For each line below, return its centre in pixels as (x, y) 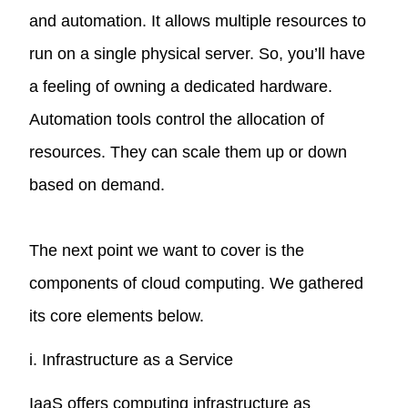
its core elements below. (117, 316)
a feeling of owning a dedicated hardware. (181, 86)
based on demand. (97, 184)
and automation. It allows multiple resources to (198, 20)
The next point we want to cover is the (167, 250)
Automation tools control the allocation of (177, 119)
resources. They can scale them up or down (189, 152)
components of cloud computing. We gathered (197, 283)
